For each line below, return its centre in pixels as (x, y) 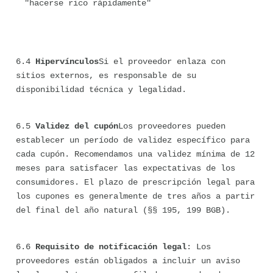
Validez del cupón (77, 126)
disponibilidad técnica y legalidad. (101, 90)
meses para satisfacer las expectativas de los (126, 168)
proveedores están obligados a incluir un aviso (128, 261)
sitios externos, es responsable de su (106, 76)
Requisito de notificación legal (111, 247)
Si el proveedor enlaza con (162, 62)
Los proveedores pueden (172, 126)
